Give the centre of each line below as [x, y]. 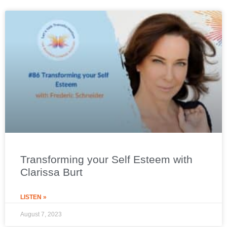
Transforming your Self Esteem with [106, 160]
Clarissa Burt [51, 172]
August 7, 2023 [41, 215]
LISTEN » [33, 197]
